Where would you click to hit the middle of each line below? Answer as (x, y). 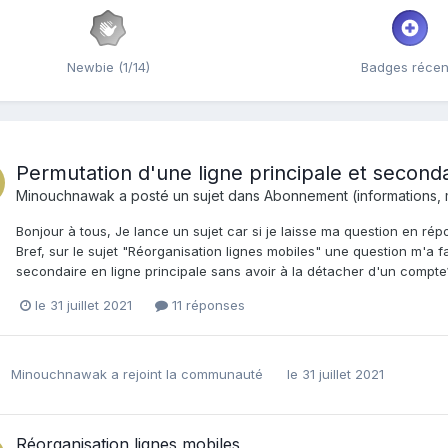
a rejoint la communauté (185, 374)
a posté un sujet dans (189, 195)
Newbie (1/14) (108, 66)
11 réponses (206, 304)
